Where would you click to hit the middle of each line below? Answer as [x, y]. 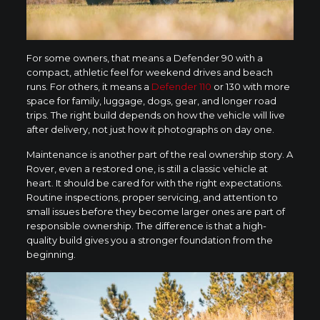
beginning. [51, 255]
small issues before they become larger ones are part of [155, 212]
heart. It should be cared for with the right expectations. [154, 183]
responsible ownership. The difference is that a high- [146, 226]
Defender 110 [181, 87]
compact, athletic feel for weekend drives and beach [149, 72]
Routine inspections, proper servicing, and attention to [152, 197]
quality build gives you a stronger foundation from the [149, 240]
